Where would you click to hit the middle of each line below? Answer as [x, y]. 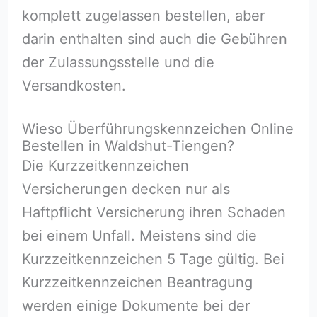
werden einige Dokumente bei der [136, 305]
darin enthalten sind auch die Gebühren [154, 39]
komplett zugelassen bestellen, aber [143, 15]
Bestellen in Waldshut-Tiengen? [128, 145]
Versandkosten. [74, 85]
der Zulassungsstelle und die [118, 62]
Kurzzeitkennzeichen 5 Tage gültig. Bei [153, 259]
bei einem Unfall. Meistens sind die [139, 235]
